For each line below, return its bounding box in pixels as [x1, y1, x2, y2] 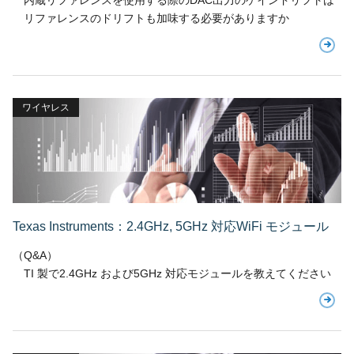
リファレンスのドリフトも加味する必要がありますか [13, 12, 289, 25]
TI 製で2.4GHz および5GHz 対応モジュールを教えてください [13, 267, 331, 281]
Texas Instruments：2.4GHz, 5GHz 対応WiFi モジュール [13, 220, 329, 234]
